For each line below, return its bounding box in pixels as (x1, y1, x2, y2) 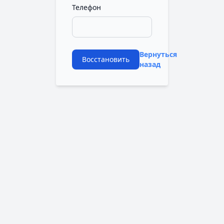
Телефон (72, 2, 101, 12)
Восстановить (82, 54, 129, 64)
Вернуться (139, 49, 177, 59)
